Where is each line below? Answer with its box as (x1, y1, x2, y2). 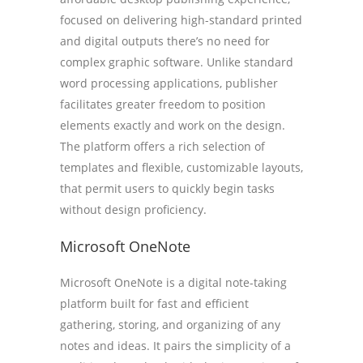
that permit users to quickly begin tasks (60, 181, 275, 196)
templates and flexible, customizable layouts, (60, 160, 303, 175)
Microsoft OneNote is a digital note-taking (60, 275, 287, 290)
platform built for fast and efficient (60, 296, 249, 311)
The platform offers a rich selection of (60, 139, 265, 154)
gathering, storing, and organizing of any (60, 317, 280, 332)
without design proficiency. (60, 202, 207, 217)
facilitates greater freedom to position (60, 96, 266, 112)
